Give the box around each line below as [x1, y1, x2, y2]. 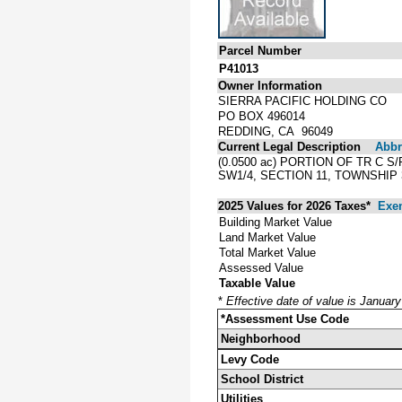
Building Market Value [219, 214, 332, 229]
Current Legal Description [218, 139, 361, 153]
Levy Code [221, 352, 279, 366]
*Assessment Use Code [221, 311, 349, 326]
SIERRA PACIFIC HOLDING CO [218, 93, 387, 108]
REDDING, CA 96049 [218, 124, 333, 138]
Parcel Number [219, 43, 301, 57]
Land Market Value [219, 230, 316, 244]
